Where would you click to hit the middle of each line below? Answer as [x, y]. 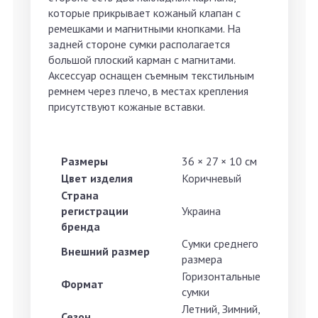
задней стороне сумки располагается [139, 44]
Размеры [84, 161]
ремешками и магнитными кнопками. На [144, 29]
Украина [201, 211]
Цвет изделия [97, 179]
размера [202, 259]
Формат [82, 284]
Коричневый [212, 179]
